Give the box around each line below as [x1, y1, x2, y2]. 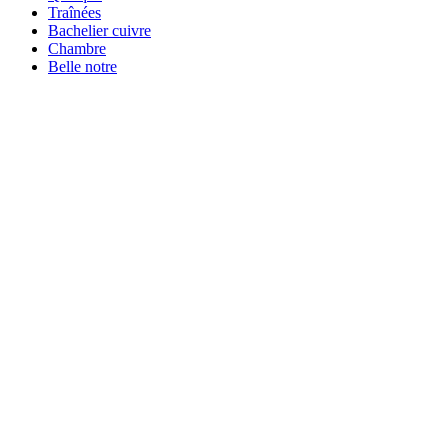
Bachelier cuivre [48, 21, 151, 39]
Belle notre [48, 57, 117, 75]
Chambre [48, 39, 106, 57]
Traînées [48, 3, 101, 21]
